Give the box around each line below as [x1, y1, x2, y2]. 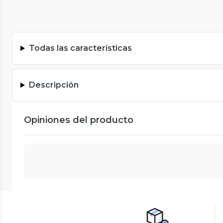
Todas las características [28, 43, 132, 53]
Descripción [28, 80, 79, 90]
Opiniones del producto [24, 114, 133, 126]
